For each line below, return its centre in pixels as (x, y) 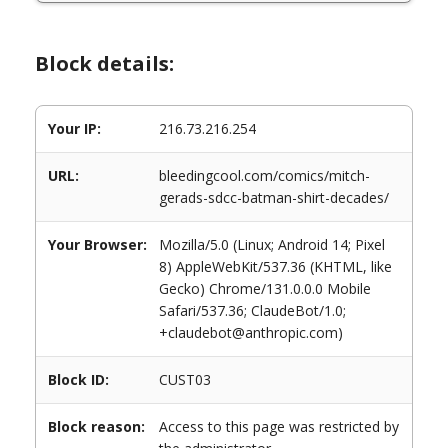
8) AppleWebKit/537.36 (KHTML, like (275, 266)
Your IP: (74, 128)
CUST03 (185, 379)
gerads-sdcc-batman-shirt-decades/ (274, 197)
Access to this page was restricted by (279, 426)
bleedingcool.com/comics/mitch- (264, 175)
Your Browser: (97, 244)
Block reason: (96, 426)
